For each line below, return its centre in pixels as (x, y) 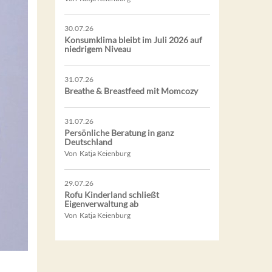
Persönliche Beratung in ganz (119, 132)
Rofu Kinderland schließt (112, 194)
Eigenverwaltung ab (101, 203)
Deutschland (88, 141)
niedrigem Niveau (98, 49)
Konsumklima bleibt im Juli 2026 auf (133, 39)
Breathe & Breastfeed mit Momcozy (131, 90)
